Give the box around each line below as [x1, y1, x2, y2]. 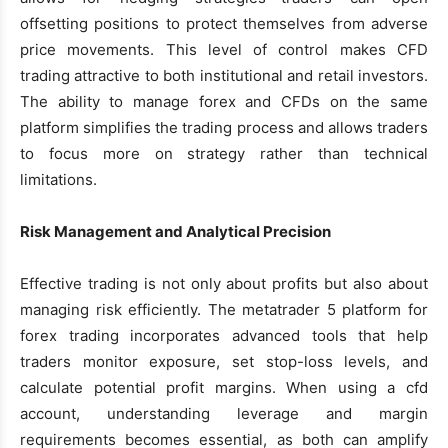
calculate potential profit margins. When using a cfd [20, 377, 428, 397]
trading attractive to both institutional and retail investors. [20, 65, 428, 85]
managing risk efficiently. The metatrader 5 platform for [20, 299, 428, 319]
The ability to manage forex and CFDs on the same [20, 91, 428, 111]
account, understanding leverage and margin [20, 403, 428, 423]
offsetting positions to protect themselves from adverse [20, 13, 428, 33]
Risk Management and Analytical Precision [20, 221, 331, 241]
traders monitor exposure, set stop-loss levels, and [20, 351, 428, 371]
